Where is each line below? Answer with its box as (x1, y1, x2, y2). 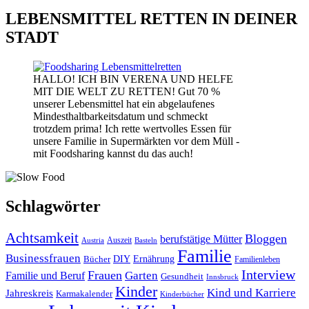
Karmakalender (56, 288, 112, 299)
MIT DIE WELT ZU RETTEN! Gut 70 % (33, 86, 220, 98)
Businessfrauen (6, 252, 81, 265)
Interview (241, 267, 295, 282)
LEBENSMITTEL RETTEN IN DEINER (6, 10, 297, 28)
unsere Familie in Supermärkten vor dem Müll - (33, 135, 239, 148)
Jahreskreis (6, 288, 53, 299)
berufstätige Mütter (160, 233, 242, 245)
